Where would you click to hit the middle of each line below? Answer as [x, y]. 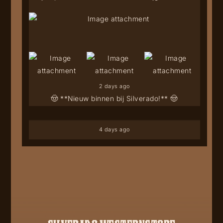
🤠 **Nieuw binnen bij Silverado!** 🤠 [114, 98]
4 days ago [114, 129]
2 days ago [114, 86]
